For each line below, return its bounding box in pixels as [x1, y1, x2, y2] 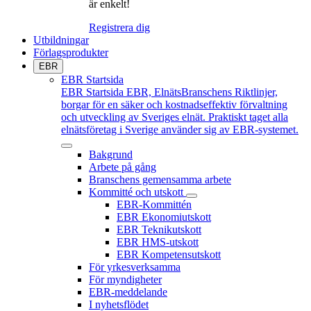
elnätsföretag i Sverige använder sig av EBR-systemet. [61, 124, 299, 136]
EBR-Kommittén [117, 199, 192, 211]
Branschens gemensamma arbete [89, 174, 231, 186]
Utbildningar [33, 34, 89, 47]
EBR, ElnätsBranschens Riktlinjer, [126, 86, 278, 99]
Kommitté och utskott [89, 186, 183, 199]
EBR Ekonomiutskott [117, 211, 211, 224]
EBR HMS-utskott [117, 236, 199, 249]
